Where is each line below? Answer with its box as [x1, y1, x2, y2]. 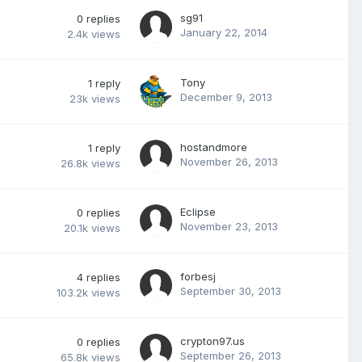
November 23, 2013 [180, 219, 278, 233]
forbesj [180, 269, 216, 283]
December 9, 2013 [180, 90, 272, 103]
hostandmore [180, 140, 247, 154]
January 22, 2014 [180, 25, 267, 39]
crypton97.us [180, 334, 245, 347]
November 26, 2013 [180, 154, 278, 168]
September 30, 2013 [180, 284, 281, 297]
